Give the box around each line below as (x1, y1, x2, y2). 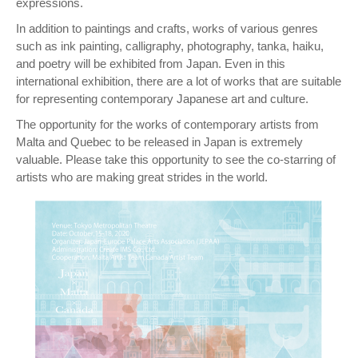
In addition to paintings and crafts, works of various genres (16, 22, 318, 36)
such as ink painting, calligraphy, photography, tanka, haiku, (16, 39, 324, 54)
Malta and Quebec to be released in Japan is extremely (16, 135, 303, 149)
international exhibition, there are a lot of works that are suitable (16, 74, 341, 89)
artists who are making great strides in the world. (16, 170, 268, 185)
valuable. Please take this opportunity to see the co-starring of (16, 153, 336, 167)
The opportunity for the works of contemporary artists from (16, 117, 319, 132)
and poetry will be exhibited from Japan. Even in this (16, 57, 285, 71)
